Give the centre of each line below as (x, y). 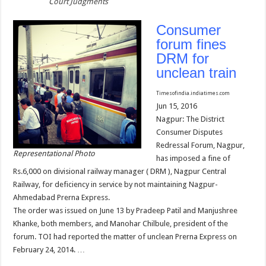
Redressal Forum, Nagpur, (201, 145)
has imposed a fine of (194, 159)
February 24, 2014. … (49, 250)
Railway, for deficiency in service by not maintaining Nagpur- (116, 185)
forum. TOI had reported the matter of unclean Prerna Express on (125, 237)
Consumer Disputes (190, 132)
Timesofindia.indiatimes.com (193, 94)
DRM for (183, 59)
